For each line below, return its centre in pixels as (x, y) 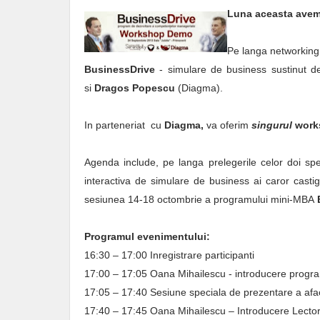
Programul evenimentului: (147, 236)
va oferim (229, 125)
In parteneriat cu (123, 125)
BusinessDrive (120, 69)
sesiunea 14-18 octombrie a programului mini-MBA (201, 199)
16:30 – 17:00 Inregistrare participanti (169, 255)
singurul (273, 125)
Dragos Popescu (135, 88)
